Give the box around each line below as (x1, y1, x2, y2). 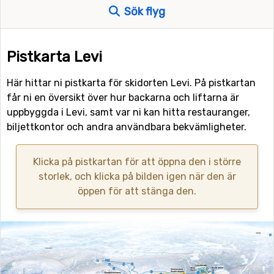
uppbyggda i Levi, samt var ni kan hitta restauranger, (7, 106, 250, 118)
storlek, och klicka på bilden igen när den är (38, 171, 236, 182)
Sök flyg (122, 5, 165, 18)
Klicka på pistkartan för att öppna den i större (33, 156, 241, 168)
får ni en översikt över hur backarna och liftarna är (7, 92, 239, 103)
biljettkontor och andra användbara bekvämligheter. (7, 121, 246, 133)
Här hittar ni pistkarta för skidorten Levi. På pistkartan (7, 77, 256, 89)
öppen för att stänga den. (78, 185, 196, 197)
